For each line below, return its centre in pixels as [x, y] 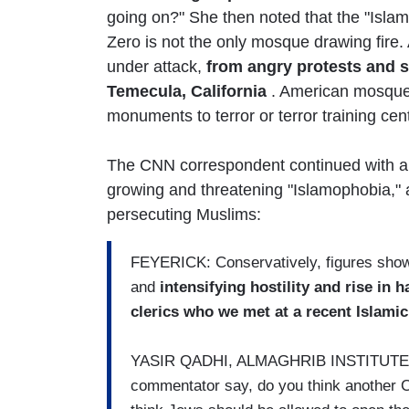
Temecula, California [187, 91]
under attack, [157, 66]
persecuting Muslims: [184, 214]
